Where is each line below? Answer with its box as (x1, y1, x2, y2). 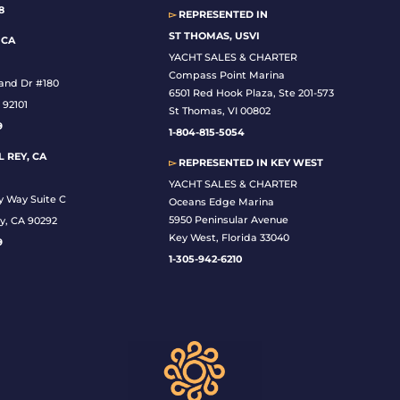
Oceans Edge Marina (169, 196, 275, 209)
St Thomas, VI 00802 (169, 104, 271, 118)
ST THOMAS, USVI (169, 29, 261, 43)
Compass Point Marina (169, 69, 286, 82)
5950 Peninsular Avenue (169, 213, 289, 227)
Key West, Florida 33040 (169, 231, 290, 245)
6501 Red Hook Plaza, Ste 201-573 (169, 87, 335, 100)
